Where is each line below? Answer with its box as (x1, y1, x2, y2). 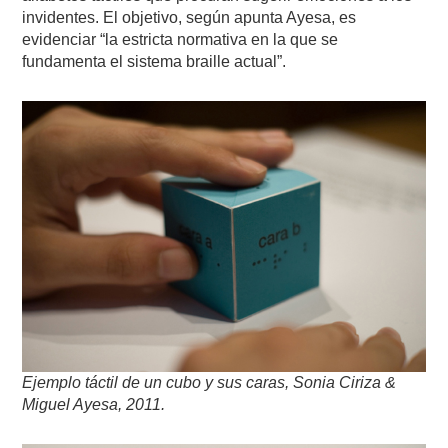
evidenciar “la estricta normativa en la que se (22, 31, 339, 49)
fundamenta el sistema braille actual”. (22, 53, 287, 71)
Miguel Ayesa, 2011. (22, 395, 166, 413)
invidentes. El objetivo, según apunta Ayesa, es (22, 9, 357, 27)
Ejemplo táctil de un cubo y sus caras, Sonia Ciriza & (22, 373, 397, 391)
